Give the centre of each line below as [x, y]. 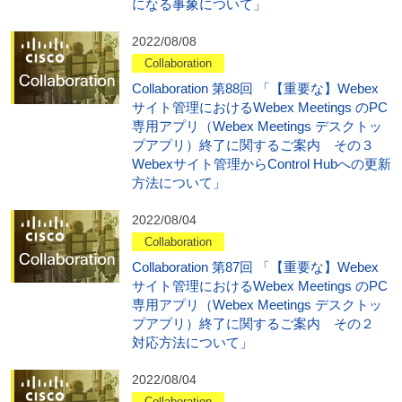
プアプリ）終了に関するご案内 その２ [259, 324]
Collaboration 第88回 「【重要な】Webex [255, 89]
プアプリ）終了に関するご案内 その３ [259, 145]
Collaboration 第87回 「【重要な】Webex [255, 267]
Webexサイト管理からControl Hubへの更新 [261, 164]
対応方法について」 [192, 343]
